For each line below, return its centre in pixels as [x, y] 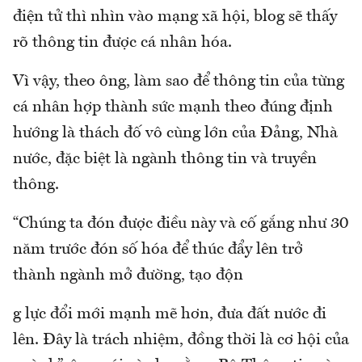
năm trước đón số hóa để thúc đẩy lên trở [158, 249]
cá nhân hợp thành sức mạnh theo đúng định [173, 107]
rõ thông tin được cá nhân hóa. [122, 42]
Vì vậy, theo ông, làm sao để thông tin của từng [179, 81]
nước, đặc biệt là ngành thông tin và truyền [165, 159]
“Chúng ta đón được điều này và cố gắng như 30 [181, 223]
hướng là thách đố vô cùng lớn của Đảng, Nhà [175, 133]
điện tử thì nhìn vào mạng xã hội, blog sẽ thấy [175, 17]
